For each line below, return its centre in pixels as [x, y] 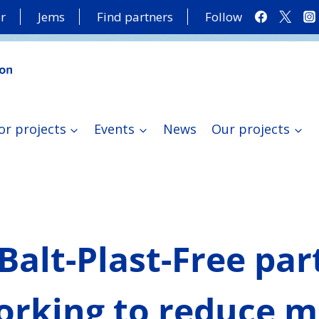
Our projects [251, 129]
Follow [223, 17]
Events [115, 129]
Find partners [135, 17]
